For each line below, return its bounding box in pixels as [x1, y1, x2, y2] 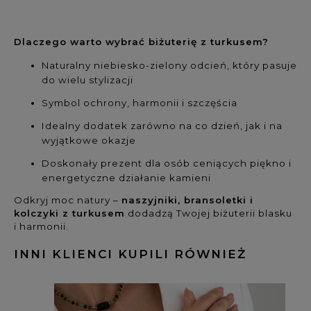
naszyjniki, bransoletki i [121, 194, 253, 205]
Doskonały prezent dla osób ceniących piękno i [42, 157, 292, 169]
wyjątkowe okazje [42, 134, 136, 146]
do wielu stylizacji [42, 74, 133, 85]
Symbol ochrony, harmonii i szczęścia [42, 96, 237, 108]
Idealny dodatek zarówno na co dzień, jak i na [42, 119, 283, 131]
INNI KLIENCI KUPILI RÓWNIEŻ [14, 246, 246, 261]
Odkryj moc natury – [14, 194, 121, 205]
